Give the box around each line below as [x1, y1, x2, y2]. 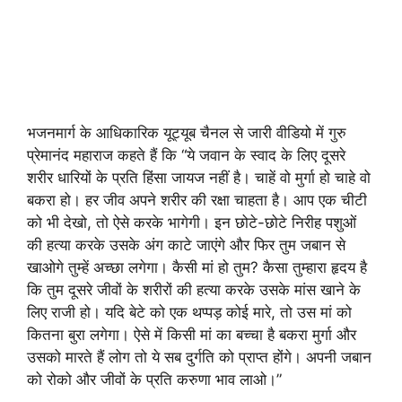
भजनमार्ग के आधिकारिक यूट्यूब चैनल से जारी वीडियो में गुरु [27, 124, 346, 143]
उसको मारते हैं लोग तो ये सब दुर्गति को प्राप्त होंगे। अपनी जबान [27, 348, 371, 367]
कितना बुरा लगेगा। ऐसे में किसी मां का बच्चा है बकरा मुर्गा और [27, 326, 356, 345]
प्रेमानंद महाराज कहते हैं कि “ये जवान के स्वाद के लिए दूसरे [27, 146, 345, 165]
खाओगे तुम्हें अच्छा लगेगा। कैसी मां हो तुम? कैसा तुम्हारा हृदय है [27, 258, 367, 277]
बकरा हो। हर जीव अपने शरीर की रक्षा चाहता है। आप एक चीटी [27, 191, 367, 210]
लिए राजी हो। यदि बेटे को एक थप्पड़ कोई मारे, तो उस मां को [27, 303, 352, 322]
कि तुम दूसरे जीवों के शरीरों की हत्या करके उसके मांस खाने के [27, 281, 361, 300]
